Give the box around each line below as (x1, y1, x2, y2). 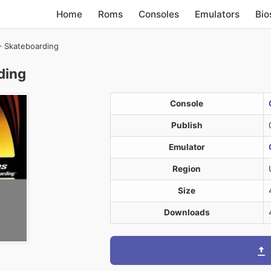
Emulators (195, 8, 240, 20)
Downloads (163, 207, 210, 217)
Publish (171, 120, 203, 130)
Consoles (139, 8, 180, 20)
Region (172, 164, 201, 174)
